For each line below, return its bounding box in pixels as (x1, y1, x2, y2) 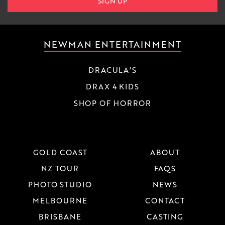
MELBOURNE (33, 195, 87, 206)
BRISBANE (39, 211, 81, 222)
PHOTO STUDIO (28, 179, 92, 190)
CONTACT (145, 195, 185, 206)
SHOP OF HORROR (73, 97, 152, 109)
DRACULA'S (88, 64, 137, 76)
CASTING (146, 211, 184, 222)
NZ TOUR (41, 163, 79, 174)
